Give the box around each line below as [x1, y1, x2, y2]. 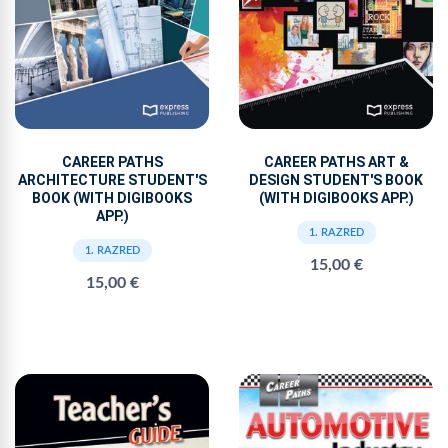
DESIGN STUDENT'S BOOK [249, 172, 423, 189]
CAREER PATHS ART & [263, 154, 409, 171]
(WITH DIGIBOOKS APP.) [258, 190, 414, 207]
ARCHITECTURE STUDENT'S [17, 172, 207, 189]
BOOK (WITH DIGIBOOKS [32, 190, 192, 207]
